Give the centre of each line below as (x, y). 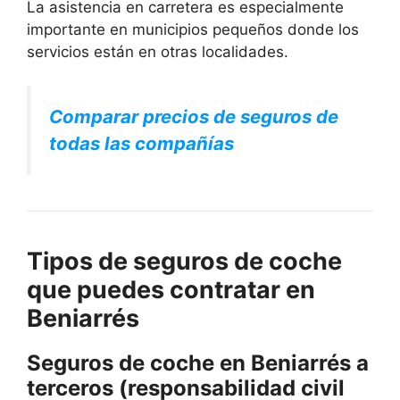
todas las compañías (142, 144)
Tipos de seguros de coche (184, 262)
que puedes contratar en (171, 290)
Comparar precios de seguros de (194, 117)
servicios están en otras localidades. (158, 51)
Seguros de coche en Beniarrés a (198, 363)
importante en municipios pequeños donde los (193, 29)
